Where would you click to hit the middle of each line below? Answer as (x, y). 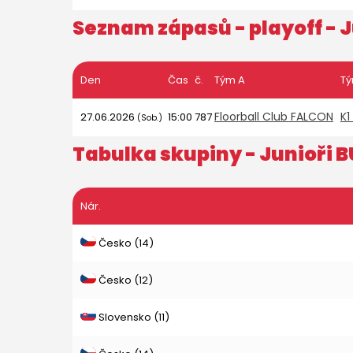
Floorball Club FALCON (274, 117)
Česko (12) (124, 280)
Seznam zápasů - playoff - (206, 28)
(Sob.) (150, 118)
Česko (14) (125, 243)
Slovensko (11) (133, 317)
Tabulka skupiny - (166, 154)
